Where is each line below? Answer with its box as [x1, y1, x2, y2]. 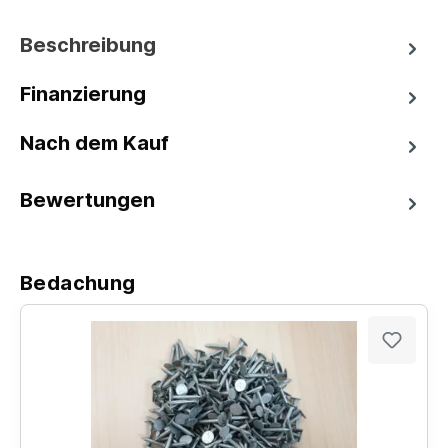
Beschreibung [20, 33, 156, 58]
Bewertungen [20, 188, 155, 213]
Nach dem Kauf [20, 131, 169, 156]
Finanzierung [20, 82, 146, 107]
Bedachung [20, 270, 136, 295]
